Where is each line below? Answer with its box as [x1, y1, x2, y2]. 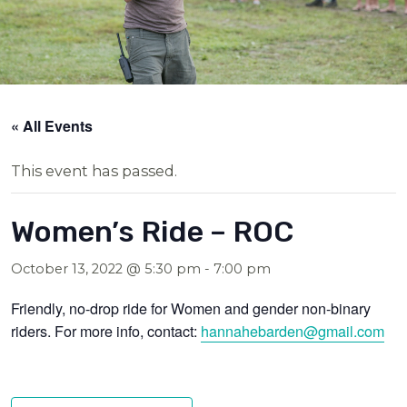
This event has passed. [11, 161, 178, 180]
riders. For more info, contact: [11, 319, 202, 342]
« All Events [11, 114, 94, 136]
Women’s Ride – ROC [11, 213, 294, 249]
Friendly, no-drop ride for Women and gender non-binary [11, 296, 372, 319]
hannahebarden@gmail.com [201, 319, 385, 342]
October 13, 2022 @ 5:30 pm [11, 260, 202, 277]
